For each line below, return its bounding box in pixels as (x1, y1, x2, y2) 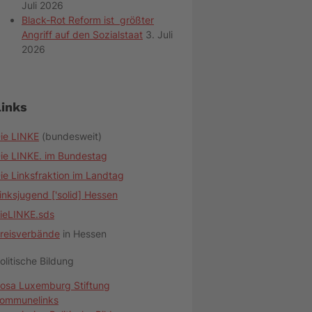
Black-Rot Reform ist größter (22, 14, 154, 26)
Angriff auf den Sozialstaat (22, 29, 143, 41)
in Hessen (60, 228, 107, 240)
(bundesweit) (39, 130, 102, 143)
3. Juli (146, 29, 173, 41)
